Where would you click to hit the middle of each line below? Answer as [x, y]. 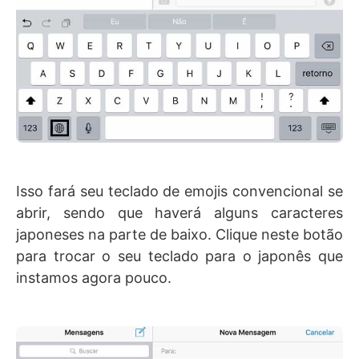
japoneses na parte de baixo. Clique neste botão [179, 235]
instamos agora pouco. [94, 278]
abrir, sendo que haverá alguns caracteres [179, 213]
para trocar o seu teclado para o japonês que [179, 256]
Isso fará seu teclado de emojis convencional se [179, 192]
